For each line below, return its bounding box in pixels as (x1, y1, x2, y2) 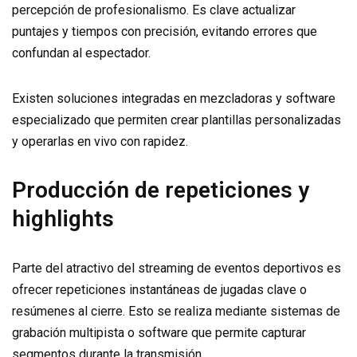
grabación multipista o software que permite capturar (12, 325, 306, 340)
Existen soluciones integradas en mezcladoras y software (12, 91, 335, 106)
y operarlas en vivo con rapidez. (12, 134, 188, 149)
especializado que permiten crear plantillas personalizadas (12, 112, 341, 127)
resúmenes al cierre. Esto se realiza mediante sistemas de (12, 304, 340, 319)
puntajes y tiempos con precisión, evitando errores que (12, 24, 317, 39)
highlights (12, 206, 114, 232)
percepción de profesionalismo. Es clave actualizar (12, 2, 296, 18)
